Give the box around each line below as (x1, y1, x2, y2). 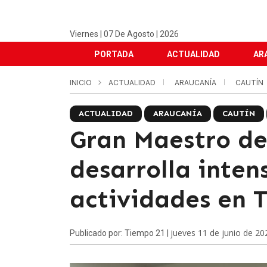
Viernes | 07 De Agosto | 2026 (70, 29, 179, 39)
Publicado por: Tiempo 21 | (70, 228, 170, 238)
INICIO (70, 78, 92, 87)
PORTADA (94, 49, 133, 59)
